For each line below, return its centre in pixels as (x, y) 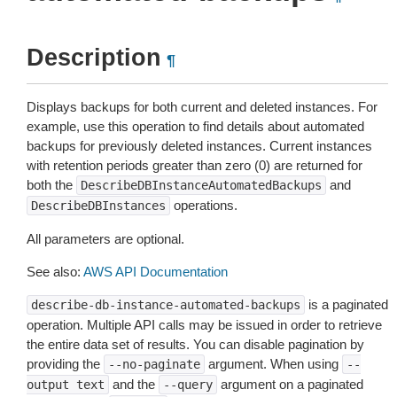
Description (94, 58)
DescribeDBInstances (98, 206)
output (48, 385)
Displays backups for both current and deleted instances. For (202, 107)
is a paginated (346, 304)
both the (51, 185)
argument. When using (273, 364)
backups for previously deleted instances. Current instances (199, 146)
